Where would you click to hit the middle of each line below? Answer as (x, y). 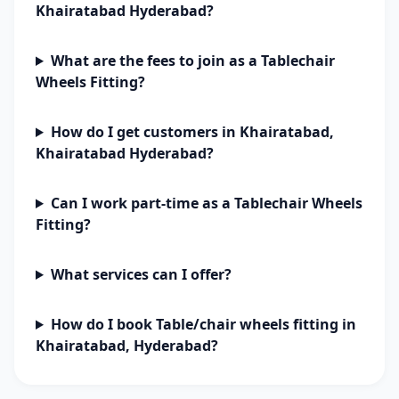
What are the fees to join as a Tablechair (192, 61)
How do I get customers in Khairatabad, (192, 132)
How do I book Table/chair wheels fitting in (203, 324)
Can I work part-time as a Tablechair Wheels (206, 203)
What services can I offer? (141, 274)
